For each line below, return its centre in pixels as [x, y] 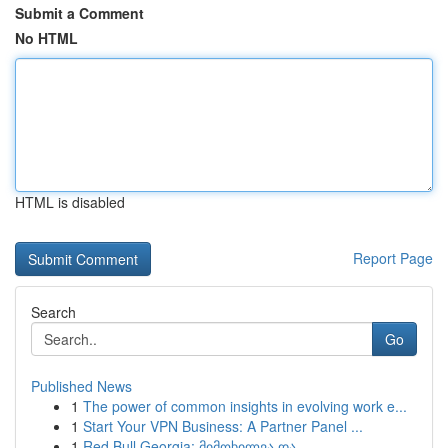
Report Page [393, 258]
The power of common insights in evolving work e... [245, 406]
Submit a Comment [79, 13]
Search [53, 312]
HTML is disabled [70, 202]
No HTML [46, 38]
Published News [81, 386]
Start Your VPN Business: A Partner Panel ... [223, 426]
